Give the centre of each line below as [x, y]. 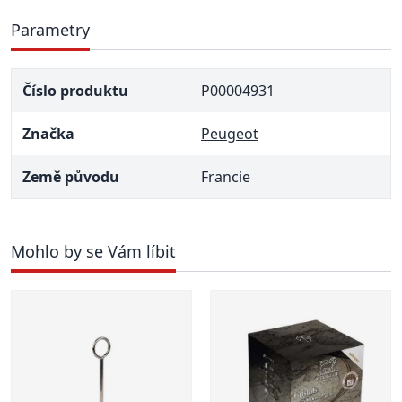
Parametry [50, 30]
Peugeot [230, 134]
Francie [226, 177]
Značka [48, 134]
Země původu [71, 177]
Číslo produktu [75, 91]
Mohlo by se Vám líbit [93, 251]
